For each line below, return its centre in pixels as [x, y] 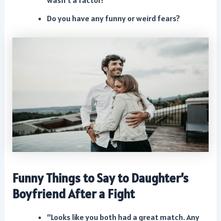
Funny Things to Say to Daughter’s [101, 178]
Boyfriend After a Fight [74, 194]
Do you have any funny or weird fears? [113, 19]
